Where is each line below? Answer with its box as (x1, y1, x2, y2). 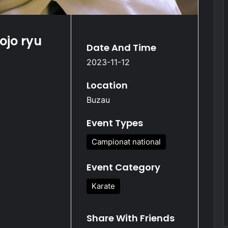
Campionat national (91, 136, 161, 147)
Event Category (86, 160, 160, 174)
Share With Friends (86, 211, 175, 224)
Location (86, 78, 128, 92)
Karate (91, 181, 115, 191)
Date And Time (86, 41, 156, 54)
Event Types (86, 116, 143, 129)
